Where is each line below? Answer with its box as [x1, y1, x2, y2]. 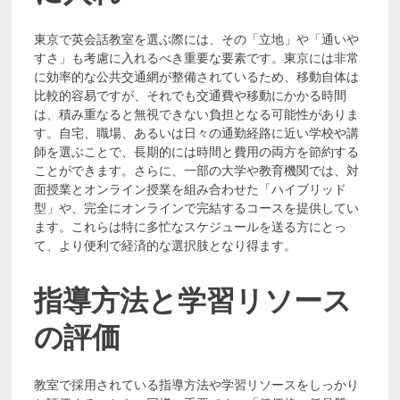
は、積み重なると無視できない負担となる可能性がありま [34, 107, 360, 122]
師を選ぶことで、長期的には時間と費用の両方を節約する [34, 145, 360, 160]
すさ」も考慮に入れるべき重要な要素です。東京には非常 [34, 51, 360, 66]
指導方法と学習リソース [34, 276, 353, 319]
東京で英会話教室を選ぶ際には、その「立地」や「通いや [34, 32, 360, 47]
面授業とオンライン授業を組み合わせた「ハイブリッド [34, 182, 347, 197]
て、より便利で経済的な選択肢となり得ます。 [34, 238, 297, 254]
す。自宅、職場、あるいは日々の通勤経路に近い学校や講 [34, 126, 360, 141]
